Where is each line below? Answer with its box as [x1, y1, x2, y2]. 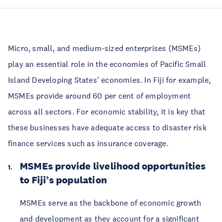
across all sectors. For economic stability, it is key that [8, 107, 206, 116]
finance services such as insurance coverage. [8, 138, 168, 148]
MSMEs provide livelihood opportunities [20, 160, 206, 172]
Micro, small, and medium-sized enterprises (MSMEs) [8, 43, 201, 53]
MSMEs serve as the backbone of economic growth [20, 198, 202, 208]
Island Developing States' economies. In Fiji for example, [8, 75, 211, 85]
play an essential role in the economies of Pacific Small [8, 59, 207, 69]
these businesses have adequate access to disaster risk [8, 122, 207, 132]
